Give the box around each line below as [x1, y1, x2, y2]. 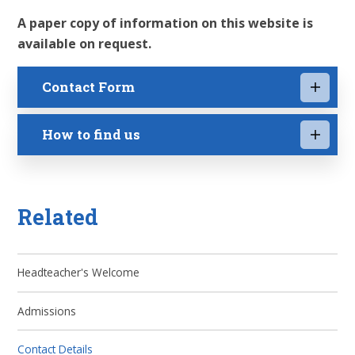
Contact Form [42, 78, 135, 97]
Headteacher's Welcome [17, 265, 140, 281]
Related [17, 202, 99, 231]
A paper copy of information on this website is [17, 14, 314, 32]
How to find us [42, 124, 140, 143]
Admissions [17, 303, 77, 319]
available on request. [17, 35, 152, 53]
